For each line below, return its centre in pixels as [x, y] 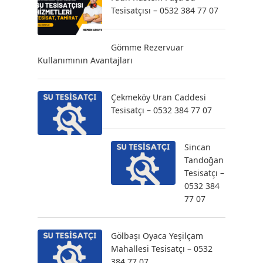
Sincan [198, 147]
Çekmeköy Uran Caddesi [159, 97]
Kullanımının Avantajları [85, 60]
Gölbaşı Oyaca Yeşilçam [157, 236]
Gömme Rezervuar [147, 47]
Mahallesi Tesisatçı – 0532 [162, 249]
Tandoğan [204, 160]
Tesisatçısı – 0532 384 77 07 [165, 10]
